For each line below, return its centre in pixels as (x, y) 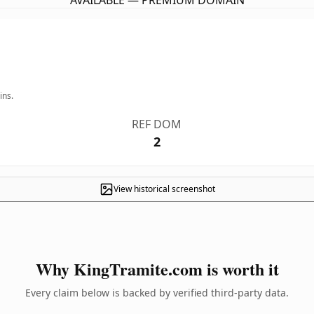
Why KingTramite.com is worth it (157, 269)
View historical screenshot (164, 189)
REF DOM (157, 124)
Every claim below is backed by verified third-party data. (157, 293)
